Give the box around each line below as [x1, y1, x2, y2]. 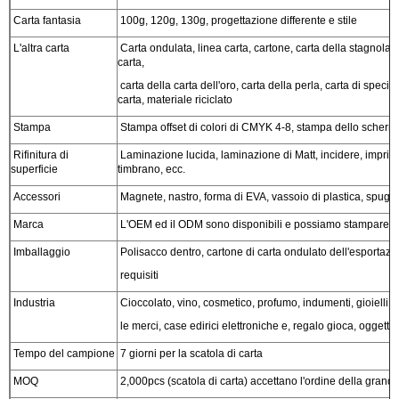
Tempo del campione [11, 346, 115, 360]
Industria [11, 296, 55, 309]
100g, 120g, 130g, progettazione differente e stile [118, 13, 357, 27]
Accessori [11, 190, 61, 203]
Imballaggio [11, 245, 70, 258]
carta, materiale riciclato [118, 93, 232, 106]
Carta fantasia [11, 13, 81, 27]
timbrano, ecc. [118, 162, 185, 175]
